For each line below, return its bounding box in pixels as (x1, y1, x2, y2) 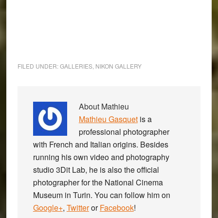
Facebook (99, 202, 134, 214)
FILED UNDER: (17, 62, 60, 71)
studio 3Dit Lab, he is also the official (33, 164, 159, 176)
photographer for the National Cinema (33, 177, 163, 188)
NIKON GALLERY (95, 62, 142, 71)
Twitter (66, 202, 89, 214)
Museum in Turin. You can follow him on (33, 189, 170, 201)
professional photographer (78, 126, 169, 138)
